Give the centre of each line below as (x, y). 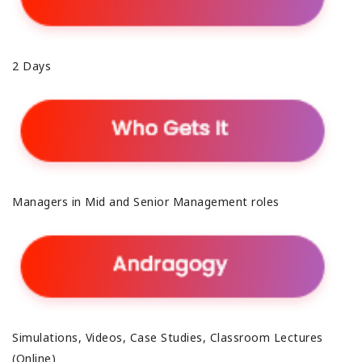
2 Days (34, 65)
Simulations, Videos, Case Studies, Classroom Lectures (168, 338)
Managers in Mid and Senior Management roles (147, 202)
